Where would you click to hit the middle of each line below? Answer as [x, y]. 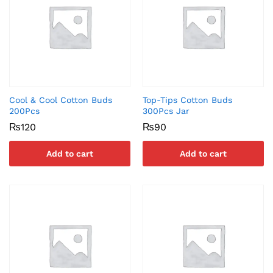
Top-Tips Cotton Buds [187, 100]
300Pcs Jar [166, 111]
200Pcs [24, 111]
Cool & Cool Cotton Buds [61, 100]
